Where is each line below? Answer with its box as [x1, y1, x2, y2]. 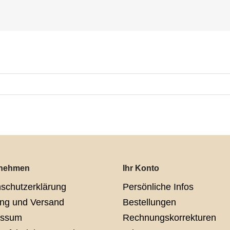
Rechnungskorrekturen [123, 213, 216, 223]
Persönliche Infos [123, 182, 194, 193]
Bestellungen [123, 197, 176, 208]
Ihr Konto [123, 164, 159, 173]
